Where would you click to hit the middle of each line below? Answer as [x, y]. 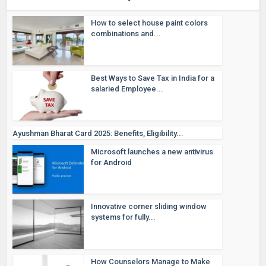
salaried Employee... [127, 88]
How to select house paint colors [150, 23]
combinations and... [126, 34]
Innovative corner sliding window [149, 207]
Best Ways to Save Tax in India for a [153, 78]
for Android [112, 162]
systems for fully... [123, 217]
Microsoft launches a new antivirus [152, 151]
